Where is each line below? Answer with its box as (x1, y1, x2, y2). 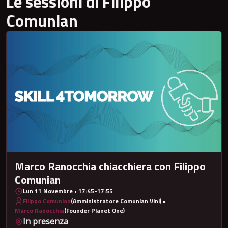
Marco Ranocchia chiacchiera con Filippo (15, 158, 206, 175)
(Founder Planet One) (64, 206, 125, 216)
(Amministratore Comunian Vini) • (71, 196, 165, 206)
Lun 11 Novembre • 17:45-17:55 (23, 186, 113, 196)
